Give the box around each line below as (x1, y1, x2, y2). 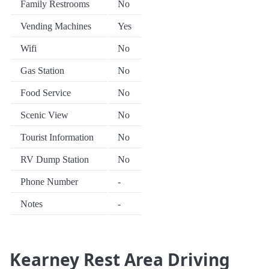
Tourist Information (20, 132, 94, 143)
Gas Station (20, 65, 64, 76)
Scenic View (20, 110, 68, 121)
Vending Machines (20, 21, 91, 32)
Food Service (20, 88, 71, 98)
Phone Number (20, 177, 78, 187)
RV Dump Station (20, 154, 89, 165)
